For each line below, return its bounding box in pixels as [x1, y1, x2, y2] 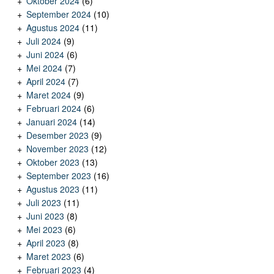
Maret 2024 [26, 89, 71, 102]
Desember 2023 [26, 129, 89, 142]
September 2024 [26, 8, 91, 21]
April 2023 [26, 237, 65, 250]
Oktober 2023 [26, 156, 80, 169]
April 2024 [26, 75, 65, 88]
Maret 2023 [26, 250, 71, 263]
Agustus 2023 [26, 183, 80, 196]
